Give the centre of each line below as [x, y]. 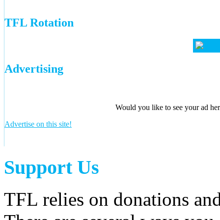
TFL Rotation [39, 22]
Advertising [34, 69]
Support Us [52, 167]
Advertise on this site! [38, 124]
